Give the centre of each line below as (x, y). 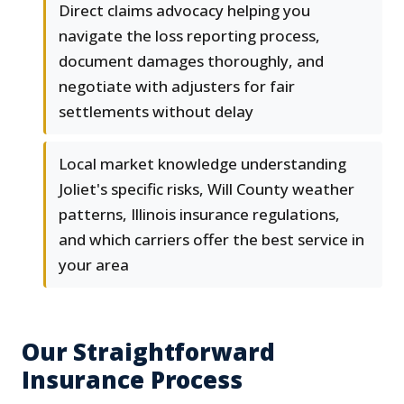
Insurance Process (132, 380)
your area (94, 265)
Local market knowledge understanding (202, 164)
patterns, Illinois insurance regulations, (199, 215)
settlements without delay (156, 112)
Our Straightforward (148, 352)
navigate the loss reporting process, (189, 36)
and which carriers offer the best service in (211, 240)
